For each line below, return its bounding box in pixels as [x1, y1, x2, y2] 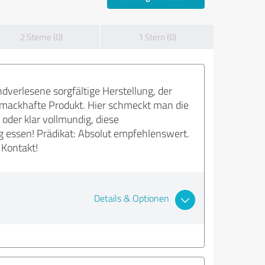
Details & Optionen [93, 192, 169, 205]
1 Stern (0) [138, 31, 176, 44]
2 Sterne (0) [20, 31, 63, 44]
